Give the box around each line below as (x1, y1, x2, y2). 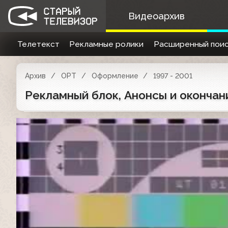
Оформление (91, 72, 138, 80)
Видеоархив (128, 11, 185, 21)
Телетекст (17, 39, 60, 49)
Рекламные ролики (69, 39, 144, 49)
